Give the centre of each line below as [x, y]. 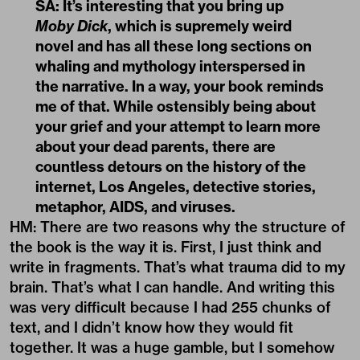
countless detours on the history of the [171, 166]
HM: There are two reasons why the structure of [178, 227]
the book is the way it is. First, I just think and [166, 247]
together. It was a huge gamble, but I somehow [172, 347]
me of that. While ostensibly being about [176, 106]
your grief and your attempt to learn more [178, 126]
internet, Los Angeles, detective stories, [176, 186]
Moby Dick [72, 26]
